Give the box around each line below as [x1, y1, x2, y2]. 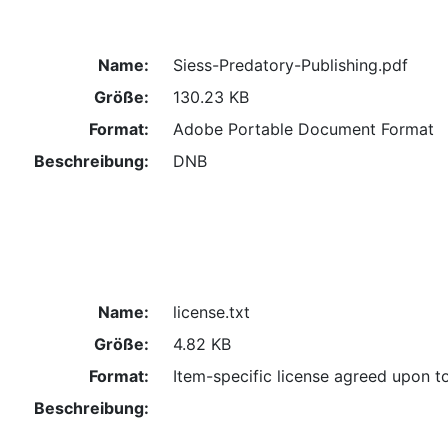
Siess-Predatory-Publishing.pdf [172, 54, 408, 75]
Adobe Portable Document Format [172, 118, 434, 139]
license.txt [172, 302, 250, 323]
